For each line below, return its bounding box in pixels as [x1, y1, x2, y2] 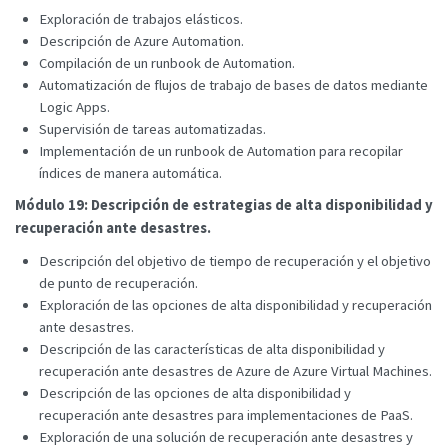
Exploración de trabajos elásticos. [39, 9, 243, 28]
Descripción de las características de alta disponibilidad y [39, 339, 385, 358]
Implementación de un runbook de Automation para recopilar [39, 141, 403, 160]
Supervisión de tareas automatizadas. [39, 119, 266, 138]
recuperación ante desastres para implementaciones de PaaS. [39, 405, 413, 424]
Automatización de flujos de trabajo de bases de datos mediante [39, 75, 428, 94]
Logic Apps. [39, 97, 110, 116]
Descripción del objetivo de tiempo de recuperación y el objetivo [39, 251, 431, 270]
